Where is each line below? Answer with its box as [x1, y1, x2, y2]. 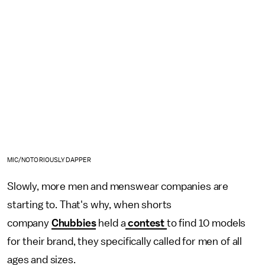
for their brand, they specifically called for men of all [7, 236, 243, 247]
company [7, 218, 51, 229]
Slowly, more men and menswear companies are [7, 181, 229, 192]
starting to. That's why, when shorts [7, 199, 172, 211]
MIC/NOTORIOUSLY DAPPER [7, 157, 92, 164]
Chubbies [51, 218, 96, 229]
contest [125, 218, 167, 229]
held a [96, 218, 126, 229]
